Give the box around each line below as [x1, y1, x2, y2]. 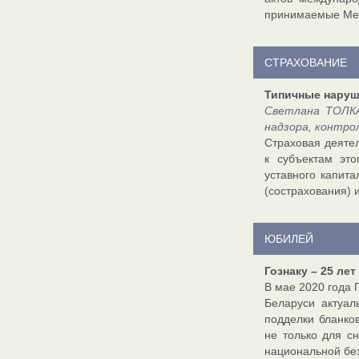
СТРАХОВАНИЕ [264, 56, 347, 69]
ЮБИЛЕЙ [264, 232, 313, 245]
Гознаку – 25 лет [264, 264, 356, 277]
